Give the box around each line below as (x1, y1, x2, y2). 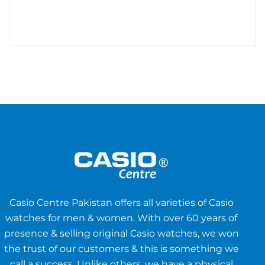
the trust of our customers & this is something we (4, 243, 239, 255)
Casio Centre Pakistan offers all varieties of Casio (9, 197, 234, 209)
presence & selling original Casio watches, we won (4, 228, 239, 240)
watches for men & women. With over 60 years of (5, 212, 238, 224)
